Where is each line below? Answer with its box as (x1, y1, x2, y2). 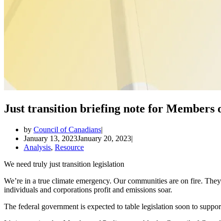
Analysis (24, 143, 51, 151)
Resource (55, 143, 84, 151)
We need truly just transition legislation (4, 159, 126, 168)
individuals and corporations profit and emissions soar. (4, 185, 176, 194)
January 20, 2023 (77, 134, 131, 143)
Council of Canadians (34, 125, 101, 134)
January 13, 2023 (24, 134, 77, 143)
